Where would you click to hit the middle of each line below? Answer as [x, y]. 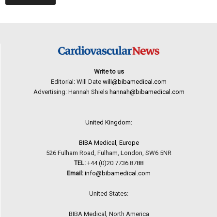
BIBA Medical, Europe [109, 143]
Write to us [109, 72]
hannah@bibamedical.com [147, 92]
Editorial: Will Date [77, 82]
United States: [109, 194]
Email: [75, 173]
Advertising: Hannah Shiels [71, 92]
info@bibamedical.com [118, 173]
